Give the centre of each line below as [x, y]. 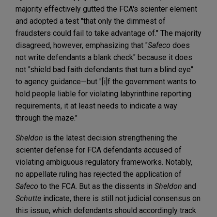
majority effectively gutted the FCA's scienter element [106, 9]
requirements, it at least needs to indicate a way [96, 106]
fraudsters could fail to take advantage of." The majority [108, 33]
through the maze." [47, 118]
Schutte [28, 198]
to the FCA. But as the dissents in [96, 186]
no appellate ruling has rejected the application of [99, 174]
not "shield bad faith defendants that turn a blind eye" [104, 69]
